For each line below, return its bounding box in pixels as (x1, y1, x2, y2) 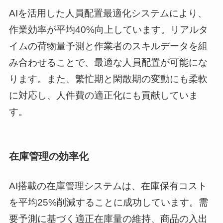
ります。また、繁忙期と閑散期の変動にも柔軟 (8, 74, 208, 85)
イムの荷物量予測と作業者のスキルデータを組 (8, 41, 208, 52)
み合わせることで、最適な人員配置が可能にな (8, 57, 208, 68)
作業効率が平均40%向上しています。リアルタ (8, 24, 208, 35)
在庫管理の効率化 (8, 150, 89, 162)
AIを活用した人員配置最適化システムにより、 (8, 8, 207, 19)
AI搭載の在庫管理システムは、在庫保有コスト (8, 181, 207, 192)
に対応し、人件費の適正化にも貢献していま (8, 90, 198, 101)
